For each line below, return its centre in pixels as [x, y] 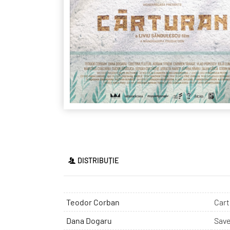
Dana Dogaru [89, 221]
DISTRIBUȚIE [98, 161]
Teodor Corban [93, 202]
